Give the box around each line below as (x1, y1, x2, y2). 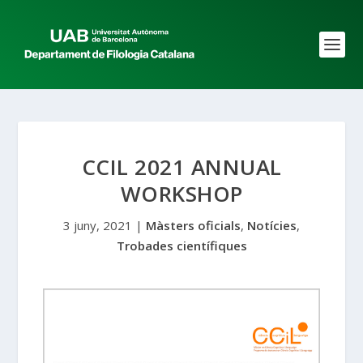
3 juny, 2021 (63, 217, 132, 233)
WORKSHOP (120, 179, 243, 208)
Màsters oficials (146, 217, 241, 233)
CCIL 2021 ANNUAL (81, 152, 282, 181)
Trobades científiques (116, 237, 247, 254)
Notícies (247, 217, 297, 233)
